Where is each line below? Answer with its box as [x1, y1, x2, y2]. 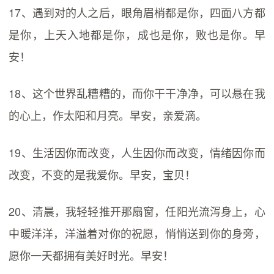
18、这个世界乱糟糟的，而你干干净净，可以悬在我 [9, 85, 265, 102]
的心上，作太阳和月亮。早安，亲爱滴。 [9, 107, 207, 124]
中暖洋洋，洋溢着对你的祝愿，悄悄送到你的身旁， [9, 224, 265, 241]
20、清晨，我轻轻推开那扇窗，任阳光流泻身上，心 [9, 202, 265, 219]
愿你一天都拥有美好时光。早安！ [9, 246, 174, 263]
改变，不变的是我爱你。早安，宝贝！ [9, 166, 196, 182]
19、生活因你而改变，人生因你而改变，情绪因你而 [9, 144, 265, 160]
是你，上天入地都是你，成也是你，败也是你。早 [9, 26, 265, 42]
